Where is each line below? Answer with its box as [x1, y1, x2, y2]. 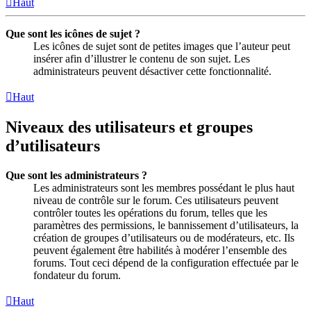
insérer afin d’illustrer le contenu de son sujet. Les [33, 53, 250, 65]
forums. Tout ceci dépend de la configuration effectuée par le [33, 257, 299, 269]
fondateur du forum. [33, 269, 121, 282]
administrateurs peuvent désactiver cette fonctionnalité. [33, 65, 271, 78]
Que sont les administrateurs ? [6, 169, 147, 182]
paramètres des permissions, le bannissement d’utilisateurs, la [33, 219, 299, 232]
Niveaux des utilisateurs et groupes [6, 118, 253, 137]
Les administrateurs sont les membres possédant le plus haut [33, 182, 294, 194]
